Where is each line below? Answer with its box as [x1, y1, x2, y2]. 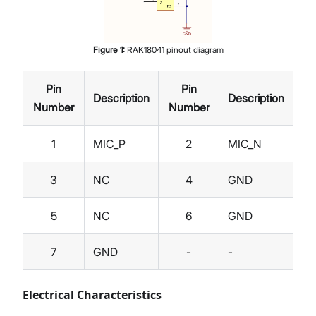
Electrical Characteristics [23, 287, 162, 303]
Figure [92, 44, 120, 56]
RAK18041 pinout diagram [126, 44, 224, 56]
